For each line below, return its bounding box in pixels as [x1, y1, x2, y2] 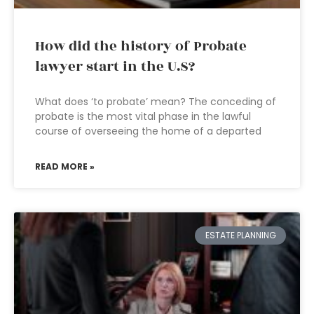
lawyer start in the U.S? [35, 56, 195, 77]
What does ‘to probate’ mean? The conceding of [35, 95, 276, 109]
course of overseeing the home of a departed [35, 124, 261, 138]
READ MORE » [35, 161, 95, 172]
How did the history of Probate [35, 36, 247, 57]
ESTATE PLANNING [205, 229, 276, 242]
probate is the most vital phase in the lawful [35, 109, 251, 123]
